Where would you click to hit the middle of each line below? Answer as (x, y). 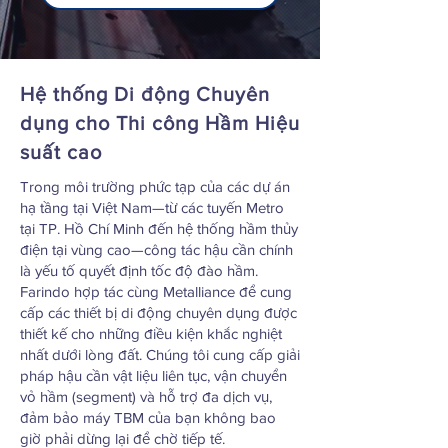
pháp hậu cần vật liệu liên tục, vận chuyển (153, 375)
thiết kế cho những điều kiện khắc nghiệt (151, 333)
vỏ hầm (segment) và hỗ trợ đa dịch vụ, (146, 396)
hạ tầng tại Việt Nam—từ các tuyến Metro (152, 207)
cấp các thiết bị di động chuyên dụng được (158, 312)
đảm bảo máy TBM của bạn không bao (148, 417)
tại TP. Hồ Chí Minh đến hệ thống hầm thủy (159, 228)
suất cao (61, 152)
